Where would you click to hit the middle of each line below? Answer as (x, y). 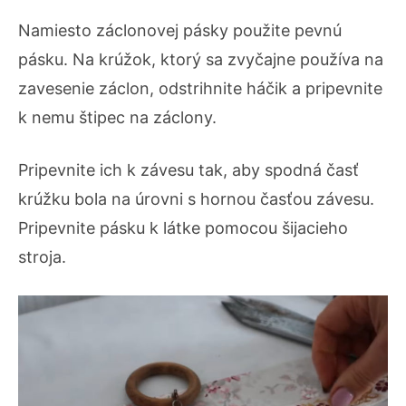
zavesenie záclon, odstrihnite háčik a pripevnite (200, 89)
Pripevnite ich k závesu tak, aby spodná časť (188, 170)
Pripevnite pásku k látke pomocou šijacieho (183, 228)
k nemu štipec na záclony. (117, 118)
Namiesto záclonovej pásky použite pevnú (180, 31)
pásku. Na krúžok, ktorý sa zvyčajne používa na (201, 60)
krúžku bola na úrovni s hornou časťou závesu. (196, 199)
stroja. (42, 257)
